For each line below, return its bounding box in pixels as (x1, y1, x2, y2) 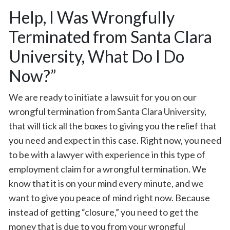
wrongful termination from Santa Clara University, (9, 106, 206, 117)
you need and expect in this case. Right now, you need (9, 135, 221, 146)
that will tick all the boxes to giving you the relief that (9, 120, 217, 131)
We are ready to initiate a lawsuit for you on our (9, 91, 197, 103)
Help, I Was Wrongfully (9, 7, 175, 27)
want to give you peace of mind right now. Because (9, 192, 210, 203)
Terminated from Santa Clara (9, 27, 212, 47)
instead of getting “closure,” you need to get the (9, 206, 199, 218)
